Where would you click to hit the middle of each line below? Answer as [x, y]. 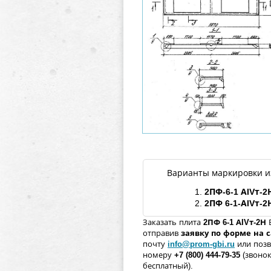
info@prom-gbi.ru [201, 244]
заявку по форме [216, 233]
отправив [162, 233]
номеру [158, 255]
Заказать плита [172, 222]
